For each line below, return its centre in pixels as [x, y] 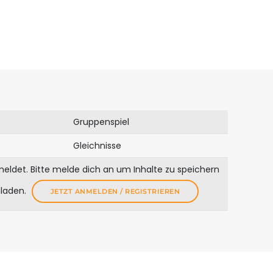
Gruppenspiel [101, 122]
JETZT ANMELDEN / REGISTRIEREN [115, 192]
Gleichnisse [97, 146]
